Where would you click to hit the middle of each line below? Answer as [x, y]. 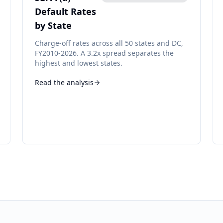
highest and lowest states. [79, 63]
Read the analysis [64, 82]
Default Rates [66, 11]
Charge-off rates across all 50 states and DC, [109, 43]
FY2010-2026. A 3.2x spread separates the [105, 53]
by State [54, 25]
